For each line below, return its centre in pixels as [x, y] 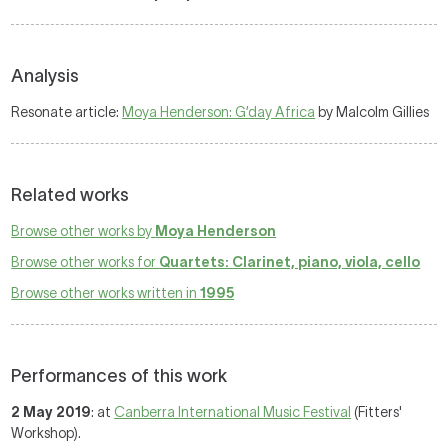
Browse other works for [85, 262]
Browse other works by [83, 231]
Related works [70, 195]
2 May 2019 [51, 412]
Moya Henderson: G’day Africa [219, 112]
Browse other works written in [106, 293]
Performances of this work [119, 376]
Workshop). [46, 433]
